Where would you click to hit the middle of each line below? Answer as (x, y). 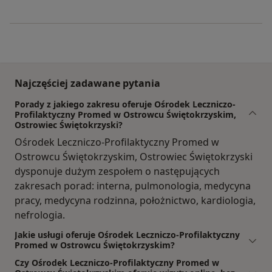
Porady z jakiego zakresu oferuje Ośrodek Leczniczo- (125, 104)
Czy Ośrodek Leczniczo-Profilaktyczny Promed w (117, 262)
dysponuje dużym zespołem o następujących (117, 171)
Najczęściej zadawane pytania (87, 83)
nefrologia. (40, 215)
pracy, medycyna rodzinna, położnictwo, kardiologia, (135, 200)
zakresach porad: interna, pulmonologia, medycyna (133, 185)
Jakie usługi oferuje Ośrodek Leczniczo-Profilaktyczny (127, 234)
